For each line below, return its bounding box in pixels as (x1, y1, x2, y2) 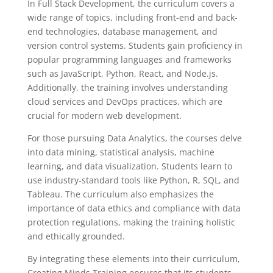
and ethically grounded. (27, 230, 125, 242)
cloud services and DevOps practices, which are (27, 96, 222, 107)
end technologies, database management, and (27, 26, 218, 37)
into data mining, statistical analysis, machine (27, 146, 214, 158)
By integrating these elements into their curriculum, (27, 253, 240, 264)
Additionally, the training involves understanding (27, 82, 228, 93)
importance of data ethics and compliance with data (27, 202, 241, 214)
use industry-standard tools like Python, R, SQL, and (27, 174, 239, 186)
